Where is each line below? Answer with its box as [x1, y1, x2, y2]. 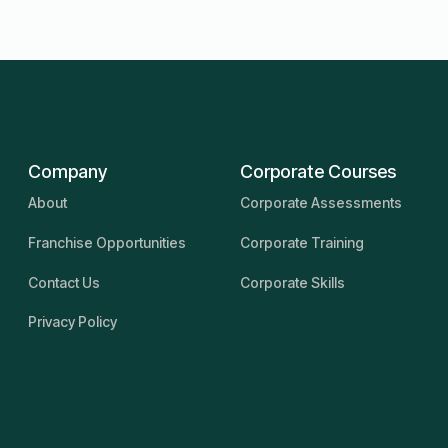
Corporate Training [239, 233, 364, 251]
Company [27, 161, 107, 183]
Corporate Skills [239, 273, 345, 291]
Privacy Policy [27, 313, 117, 331]
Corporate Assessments [239, 193, 402, 211]
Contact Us [27, 273, 100, 291]
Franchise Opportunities [27, 233, 186, 251]
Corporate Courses [239, 161, 396, 183]
